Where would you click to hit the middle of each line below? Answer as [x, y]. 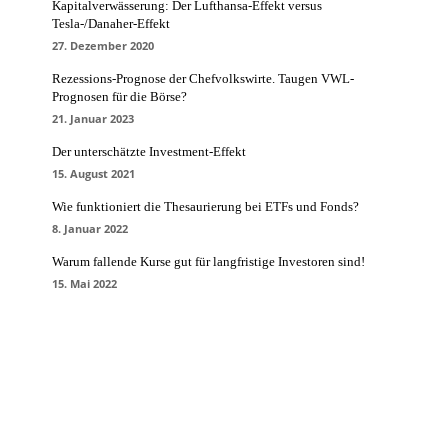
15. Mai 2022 [84, 283]
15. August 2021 [93, 173]
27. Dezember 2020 [103, 45]
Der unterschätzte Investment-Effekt [149, 151]
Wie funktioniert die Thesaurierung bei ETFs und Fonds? [205, 206]
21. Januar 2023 [93, 118]
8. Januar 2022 [90, 228]
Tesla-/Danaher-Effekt [111, 23]
